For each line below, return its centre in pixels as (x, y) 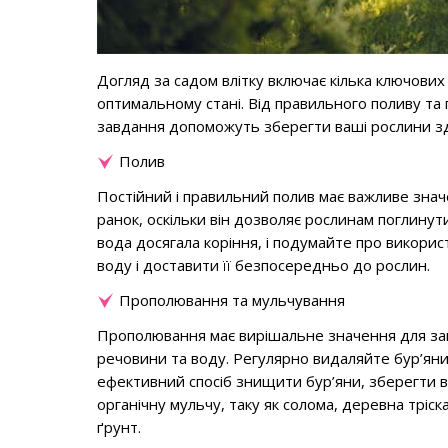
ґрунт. (119, 427)
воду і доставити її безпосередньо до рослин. (263, 265)
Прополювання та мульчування (232, 300)
